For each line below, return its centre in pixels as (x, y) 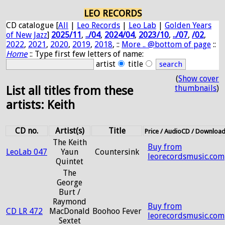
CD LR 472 (24, 211)
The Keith (70, 142)
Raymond (70, 202)
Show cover (199, 79)
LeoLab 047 (27, 152)
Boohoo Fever (117, 211)
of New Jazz (27, 35)
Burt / (70, 192)
